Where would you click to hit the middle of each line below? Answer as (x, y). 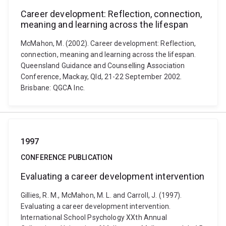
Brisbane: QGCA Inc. (53, 88)
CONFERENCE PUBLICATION (67, 157)
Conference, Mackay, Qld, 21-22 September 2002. (101, 77)
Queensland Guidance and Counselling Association (103, 66)
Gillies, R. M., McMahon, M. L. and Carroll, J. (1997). (101, 195)
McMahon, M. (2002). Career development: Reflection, (108, 43)
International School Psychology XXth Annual (94, 217)
